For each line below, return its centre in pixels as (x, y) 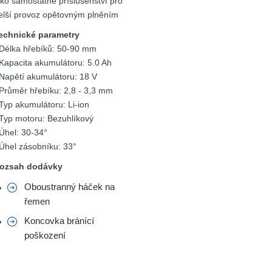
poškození (45, 236)
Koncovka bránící (59, 221)
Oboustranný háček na (70, 187)
